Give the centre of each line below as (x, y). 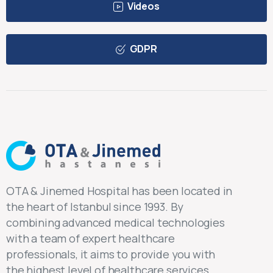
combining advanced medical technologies (115, 222)
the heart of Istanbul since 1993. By (95, 206)
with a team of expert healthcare (90, 238)
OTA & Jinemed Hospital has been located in (119, 190)
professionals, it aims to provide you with (111, 254)
